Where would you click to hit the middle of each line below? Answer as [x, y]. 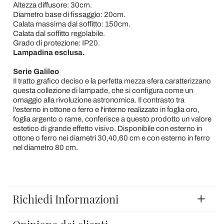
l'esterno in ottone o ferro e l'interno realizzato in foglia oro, [106, 109]
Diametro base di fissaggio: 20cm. [69, 14]
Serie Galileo [36, 71]
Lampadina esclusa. [49, 52]
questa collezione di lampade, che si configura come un [103, 90]
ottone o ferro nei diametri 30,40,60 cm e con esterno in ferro [111, 138]
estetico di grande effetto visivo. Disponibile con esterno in [107, 128]
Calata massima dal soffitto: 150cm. [71, 24]
